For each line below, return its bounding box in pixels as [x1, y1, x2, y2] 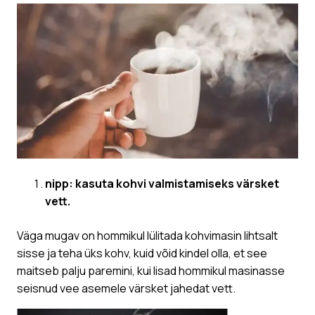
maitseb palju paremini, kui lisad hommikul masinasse [17, 263, 285, 279]
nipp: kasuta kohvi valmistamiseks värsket [45, 176, 279, 192]
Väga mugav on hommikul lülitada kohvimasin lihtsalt [17, 228, 278, 244]
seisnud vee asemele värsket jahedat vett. [17, 281, 236, 297]
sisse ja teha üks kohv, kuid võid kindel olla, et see [17, 245, 267, 262]
